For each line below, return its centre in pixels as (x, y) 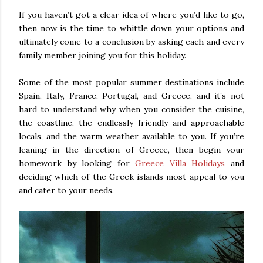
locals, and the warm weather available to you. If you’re (131, 136)
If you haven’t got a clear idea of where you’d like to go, (131, 14)
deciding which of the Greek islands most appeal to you (131, 176)
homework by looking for (77, 163)
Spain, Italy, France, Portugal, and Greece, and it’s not (131, 95)
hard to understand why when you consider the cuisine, (131, 109)
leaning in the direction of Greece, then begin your (131, 149)
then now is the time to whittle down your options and (131, 28)
